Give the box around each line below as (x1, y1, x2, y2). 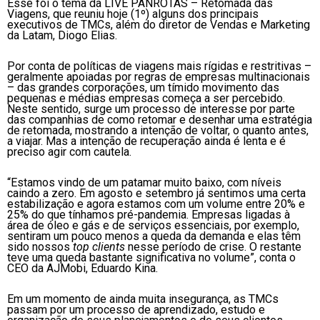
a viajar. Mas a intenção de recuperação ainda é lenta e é (7, 134, 286, 149)
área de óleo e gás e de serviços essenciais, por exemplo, (7, 219, 299, 233)
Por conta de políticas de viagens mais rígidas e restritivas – (7, 59, 311, 74)
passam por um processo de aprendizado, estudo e (7, 303, 265, 317)
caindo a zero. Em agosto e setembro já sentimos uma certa (7, 186, 306, 201)
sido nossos (7, 240, 73, 254)
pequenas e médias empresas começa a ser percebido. (7, 91, 285, 106)
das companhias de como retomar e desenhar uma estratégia (7, 113, 312, 127)
